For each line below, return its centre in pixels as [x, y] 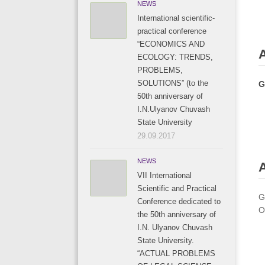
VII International [164, 175]
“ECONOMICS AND [171, 44]
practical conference [172, 31]
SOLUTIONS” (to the [173, 83]
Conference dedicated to [179, 201]
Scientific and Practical [177, 188]
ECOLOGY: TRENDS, [175, 57]
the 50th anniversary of [177, 214]
